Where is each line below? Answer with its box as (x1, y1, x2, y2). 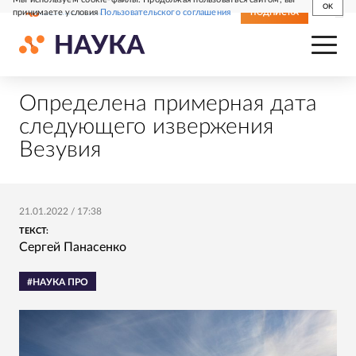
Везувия (19, 138, 101, 161)
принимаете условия (13, 8, 101, 17)
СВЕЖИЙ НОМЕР (39, 9, 110, 17)
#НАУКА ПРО (27, 277, 88, 287)
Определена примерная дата (19, 92, 317, 114)
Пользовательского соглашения (100, 8, 231, 17)
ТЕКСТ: (19, 226, 48, 235)
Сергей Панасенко (19, 241, 126, 253)
